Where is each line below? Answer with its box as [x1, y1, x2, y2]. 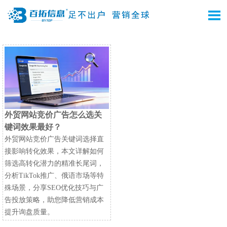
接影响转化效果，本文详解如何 [5, 147, 104, 156]
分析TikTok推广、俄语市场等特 [5, 172, 104, 180]
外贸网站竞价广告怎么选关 [5, 110, 102, 120]
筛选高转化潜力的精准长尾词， [5, 160, 104, 168]
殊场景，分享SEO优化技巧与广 [5, 184, 103, 192]
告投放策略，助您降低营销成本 [5, 196, 104, 204]
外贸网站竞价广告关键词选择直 [5, 135, 104, 143]
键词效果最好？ [5, 123, 61, 132]
